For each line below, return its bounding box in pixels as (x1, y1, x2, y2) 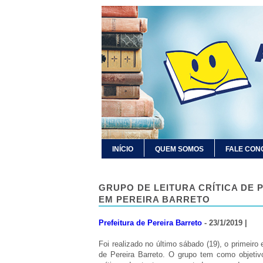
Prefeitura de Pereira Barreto (99, 218, 204, 227)
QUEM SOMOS (155, 145, 204, 153)
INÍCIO (112, 145, 133, 153)
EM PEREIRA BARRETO (99, 194, 210, 204)
